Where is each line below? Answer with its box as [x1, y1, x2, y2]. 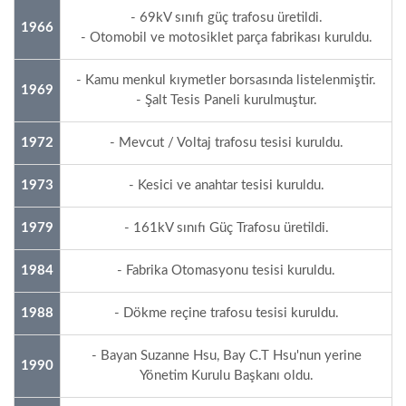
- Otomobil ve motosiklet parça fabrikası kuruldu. [80, 30, 372, 44]
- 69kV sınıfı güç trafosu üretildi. [130, 10, 323, 24]
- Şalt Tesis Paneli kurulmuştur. [135, 92, 317, 107]
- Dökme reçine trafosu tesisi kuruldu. [113, 305, 339, 320]
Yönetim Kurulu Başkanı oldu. [139, 368, 314, 382]
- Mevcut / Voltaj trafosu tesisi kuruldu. [109, 135, 343, 150]
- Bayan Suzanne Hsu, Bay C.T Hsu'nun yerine [91, 348, 362, 362]
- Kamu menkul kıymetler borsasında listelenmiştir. [76, 72, 376, 87]
